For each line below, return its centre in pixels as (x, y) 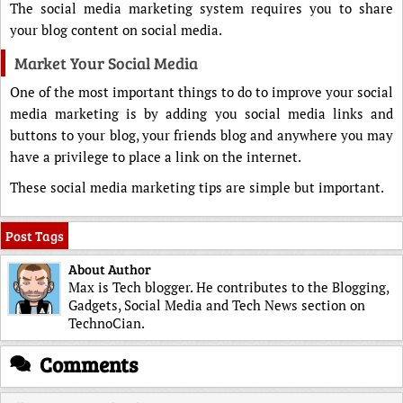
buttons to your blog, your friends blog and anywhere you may (201, 134)
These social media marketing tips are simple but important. (197, 187)
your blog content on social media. (116, 29)
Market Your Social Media (106, 63)
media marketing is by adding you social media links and (201, 113)
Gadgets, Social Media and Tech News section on (217, 304)
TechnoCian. (107, 322)
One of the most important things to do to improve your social (201, 91)
